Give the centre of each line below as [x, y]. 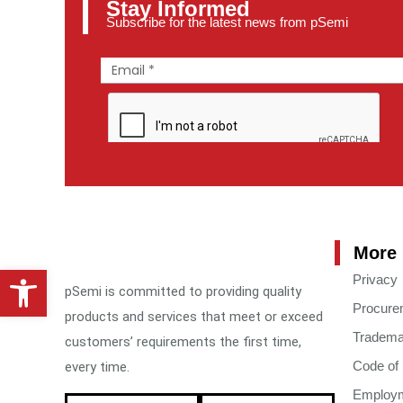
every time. [97, 367]
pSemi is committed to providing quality [183, 291]
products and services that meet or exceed [194, 316]
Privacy [375, 279]
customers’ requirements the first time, [183, 341]
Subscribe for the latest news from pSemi [227, 22]
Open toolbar [53, 278]
